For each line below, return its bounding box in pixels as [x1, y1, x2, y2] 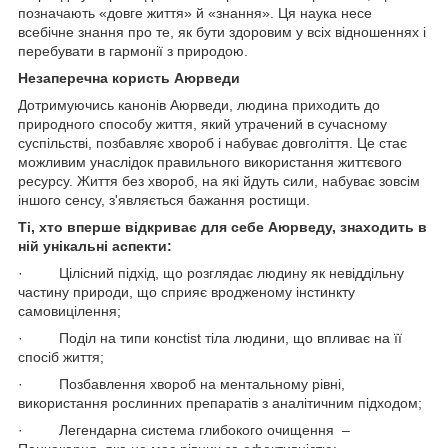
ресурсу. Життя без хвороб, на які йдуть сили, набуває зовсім [18, 173, 420, 190]
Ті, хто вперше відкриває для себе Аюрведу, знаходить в [18, 219, 427, 236]
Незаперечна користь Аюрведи [18, 70, 240, 87]
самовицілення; [18, 303, 121, 320]
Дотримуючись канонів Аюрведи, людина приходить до [18, 97, 380, 114]
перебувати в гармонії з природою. [18, 43, 248, 60]
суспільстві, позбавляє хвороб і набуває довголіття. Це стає [18, 135, 407, 152]
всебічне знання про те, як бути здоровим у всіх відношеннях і [18, 24, 426, 41]
